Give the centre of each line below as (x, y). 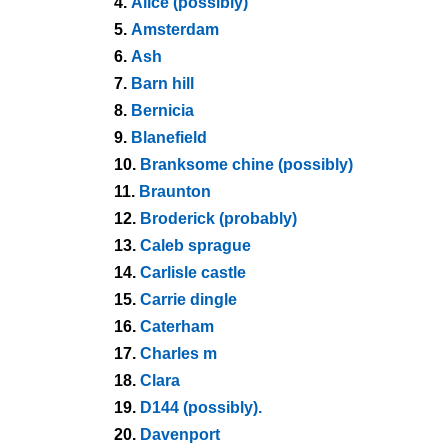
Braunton (175, 191)
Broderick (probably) (218, 218)
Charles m (178, 353)
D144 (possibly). (201, 407)
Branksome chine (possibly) (246, 164)
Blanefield (169, 137)
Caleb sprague (195, 245)
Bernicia (162, 110)
